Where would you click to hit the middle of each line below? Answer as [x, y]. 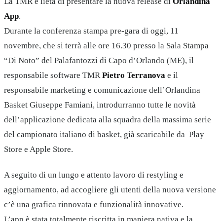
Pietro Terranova [134, 75]
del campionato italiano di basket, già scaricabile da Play [104, 134]
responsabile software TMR [53, 75]
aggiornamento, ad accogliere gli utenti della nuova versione [110, 190]
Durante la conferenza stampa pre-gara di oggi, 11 [91, 31]
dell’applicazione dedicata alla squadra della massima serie [108, 119]
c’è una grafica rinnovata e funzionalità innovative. [94, 205]
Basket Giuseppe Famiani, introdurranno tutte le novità [100, 105]
